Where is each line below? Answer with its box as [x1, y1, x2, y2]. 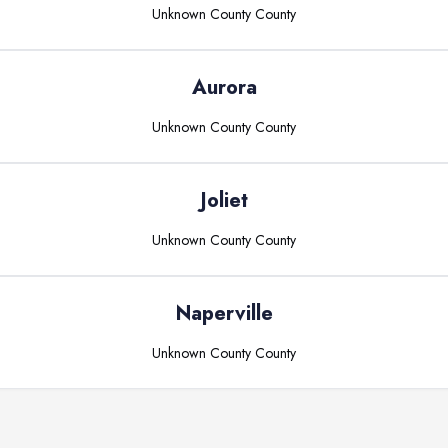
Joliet [200, 186, 248, 215]
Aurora [191, 73, 257, 102]
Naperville [175, 299, 273, 328]
